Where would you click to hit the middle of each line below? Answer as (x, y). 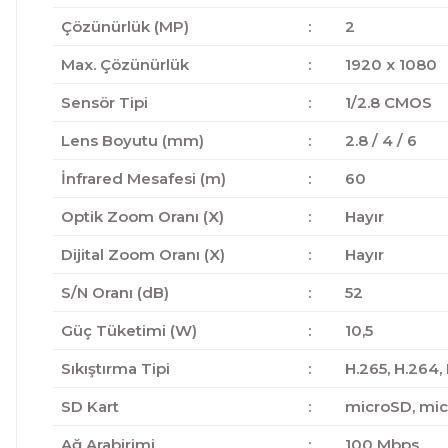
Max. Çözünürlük (124, 64)
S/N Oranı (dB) (114, 292)
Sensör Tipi (104, 102)
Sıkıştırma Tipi (115, 368)
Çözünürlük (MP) (124, 26)
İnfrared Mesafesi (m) (143, 178)
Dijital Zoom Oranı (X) (142, 254)
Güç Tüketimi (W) (128, 330)
